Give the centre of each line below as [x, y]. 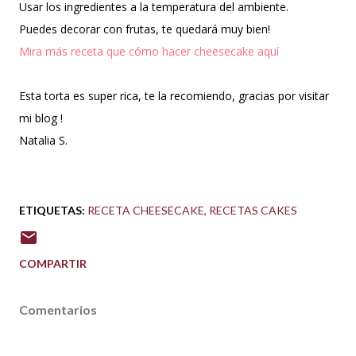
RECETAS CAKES [253, 210]
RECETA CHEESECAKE [146, 210]
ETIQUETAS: [52, 210]
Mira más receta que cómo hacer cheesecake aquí [149, 51]
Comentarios [58, 309]
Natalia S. [45, 140]
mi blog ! [41, 118]
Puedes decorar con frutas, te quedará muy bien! [146, 29]
